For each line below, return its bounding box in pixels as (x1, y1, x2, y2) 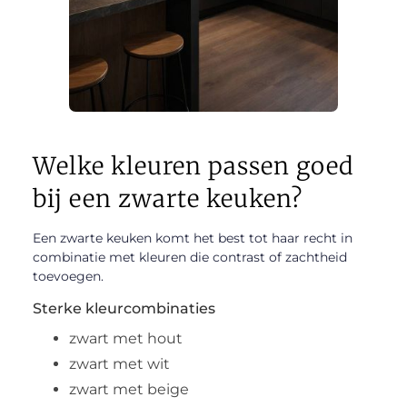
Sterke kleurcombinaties (32, 300, 215, 318)
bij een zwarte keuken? (32, 184, 303, 214)
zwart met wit (68, 355, 170, 373)
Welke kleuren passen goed (32, 151, 353, 182)
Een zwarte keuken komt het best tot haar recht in (32, 230, 352, 247)
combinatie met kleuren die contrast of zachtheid (32, 249, 347, 266)
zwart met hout (68, 330, 183, 348)
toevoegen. (32, 268, 104, 285)
